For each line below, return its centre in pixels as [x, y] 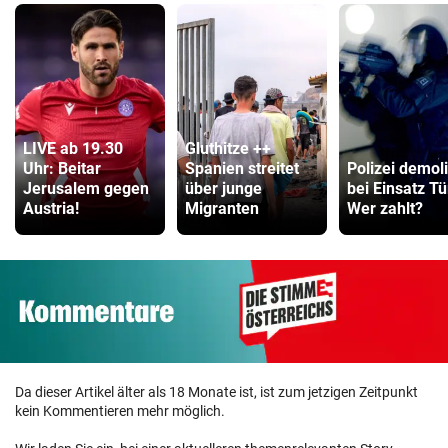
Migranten [222, 208]
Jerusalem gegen [86, 188]
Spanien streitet [242, 168]
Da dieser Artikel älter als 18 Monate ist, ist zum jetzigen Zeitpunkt [216, 392]
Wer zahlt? [385, 208]
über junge [223, 188]
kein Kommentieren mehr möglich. [120, 411]
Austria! [51, 208]
